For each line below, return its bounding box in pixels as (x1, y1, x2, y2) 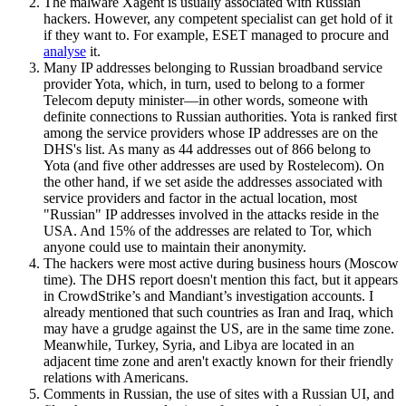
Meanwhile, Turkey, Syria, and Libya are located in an (43, 336, 354, 353)
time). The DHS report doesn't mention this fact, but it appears (43, 271, 398, 287)
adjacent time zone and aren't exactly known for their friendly (43, 353, 393, 369)
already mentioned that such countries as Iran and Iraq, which (43, 304, 393, 320)
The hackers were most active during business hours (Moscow (43, 255, 399, 271)
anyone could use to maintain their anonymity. (43, 238, 306, 255)
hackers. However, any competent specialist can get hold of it (43, 10, 392, 26)
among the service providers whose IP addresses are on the (43, 124, 378, 140)
